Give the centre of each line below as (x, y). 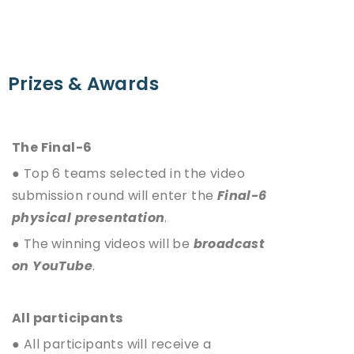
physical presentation (88, 217)
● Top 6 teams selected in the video (128, 173)
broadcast (229, 243)
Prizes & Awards (83, 83)
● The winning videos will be (103, 243)
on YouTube (53, 265)
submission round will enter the (115, 195)
